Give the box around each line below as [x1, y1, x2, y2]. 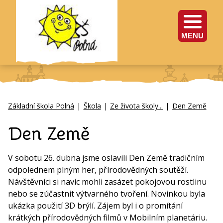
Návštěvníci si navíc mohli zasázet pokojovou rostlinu [8, 176, 207, 187]
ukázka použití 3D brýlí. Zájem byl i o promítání [8, 200, 183, 211]
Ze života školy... [110, 101, 163, 111]
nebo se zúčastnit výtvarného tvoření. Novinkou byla [8, 188, 205, 199]
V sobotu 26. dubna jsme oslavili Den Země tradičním [8, 152, 205, 163]
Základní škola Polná [8, 101, 74, 111]
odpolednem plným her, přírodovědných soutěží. [8, 164, 188, 175]
